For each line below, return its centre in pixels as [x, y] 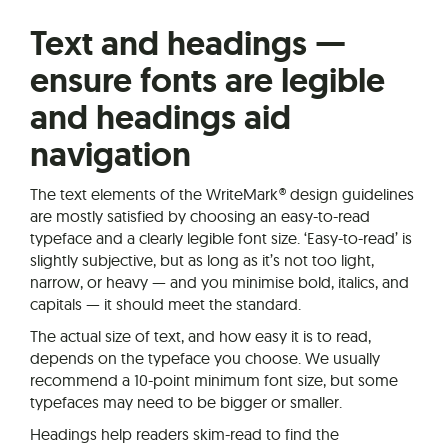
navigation [110, 154]
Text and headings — [188, 43]
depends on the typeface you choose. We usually [205, 357]
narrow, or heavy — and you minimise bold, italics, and [219, 281]
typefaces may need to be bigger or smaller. [186, 401]
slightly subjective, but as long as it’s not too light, [202, 259]
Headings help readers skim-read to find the [184, 433]
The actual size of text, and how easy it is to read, [200, 335]
